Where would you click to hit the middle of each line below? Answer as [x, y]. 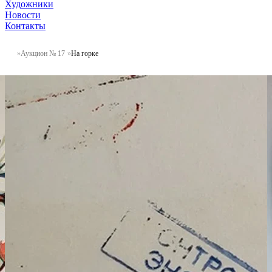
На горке [85, 53]
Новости [23, 15]
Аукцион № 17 [43, 53]
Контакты [25, 25]
